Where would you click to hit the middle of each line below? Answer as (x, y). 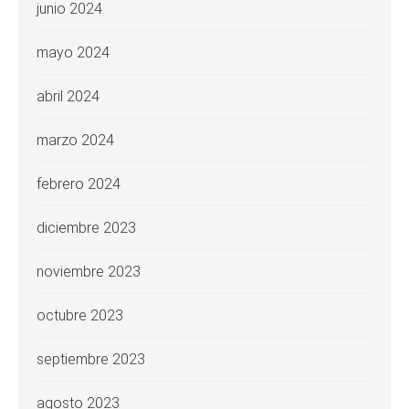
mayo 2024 (73, 53)
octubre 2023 (80, 316)
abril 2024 (68, 97)
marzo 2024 (75, 141)
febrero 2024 (79, 184)
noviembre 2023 (89, 272)
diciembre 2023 (86, 228)
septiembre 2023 (91, 360)
